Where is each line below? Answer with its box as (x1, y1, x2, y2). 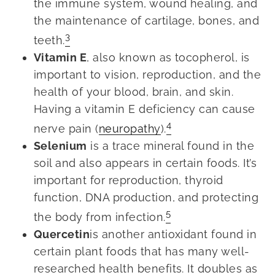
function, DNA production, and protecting (34, 191, 259, 204)
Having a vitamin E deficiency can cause (34, 103, 255, 116)
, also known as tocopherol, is (87, 51, 250, 64)
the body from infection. (34, 211, 166, 224)
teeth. (34, 34, 65, 47)
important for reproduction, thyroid (34, 174, 223, 187)
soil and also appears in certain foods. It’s (34, 157, 257, 170)
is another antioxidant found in (90, 228, 257, 241)
